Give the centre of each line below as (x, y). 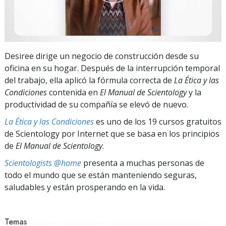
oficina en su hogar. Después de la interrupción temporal (112, 68)
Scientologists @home (43, 163)
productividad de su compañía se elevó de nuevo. (96, 104)
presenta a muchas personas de (143, 163)
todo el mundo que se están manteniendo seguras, (101, 175)
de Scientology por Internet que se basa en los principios (112, 133)
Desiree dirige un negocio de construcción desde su (102, 56)
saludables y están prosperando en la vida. (85, 187)
